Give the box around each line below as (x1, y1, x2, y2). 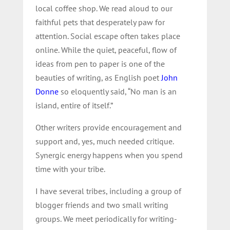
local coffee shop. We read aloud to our (35, 3, 172, 13)
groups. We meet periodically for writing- (35, 213, 177, 224)
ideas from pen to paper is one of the (35, 58, 165, 69)
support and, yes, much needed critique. (35, 136, 174, 146)
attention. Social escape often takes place (35, 30, 180, 41)
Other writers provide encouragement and (35, 122, 182, 132)
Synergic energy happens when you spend (35, 149, 183, 160)
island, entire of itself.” (35, 100, 113, 110)
